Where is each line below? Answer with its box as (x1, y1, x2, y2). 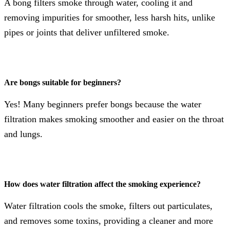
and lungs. (4, 128, 43, 139)
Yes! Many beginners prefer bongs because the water (4, 99, 201, 109)
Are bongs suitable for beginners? (4, 78, 121, 87)
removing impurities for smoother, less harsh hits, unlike (4, 12, 215, 23)
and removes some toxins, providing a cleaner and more (4, 215, 213, 226)
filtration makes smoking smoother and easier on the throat (4, 113, 224, 124)
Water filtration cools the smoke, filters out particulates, (4, 200, 213, 211)
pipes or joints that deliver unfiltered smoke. (4, 27, 169, 37)
